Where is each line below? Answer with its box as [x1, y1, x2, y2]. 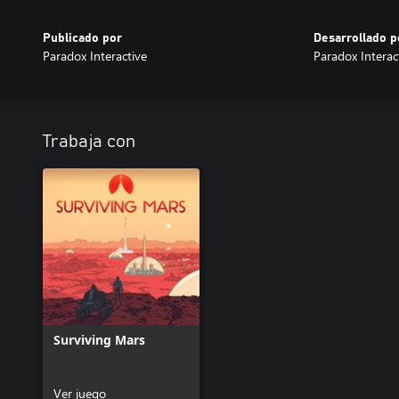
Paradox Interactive [43, 47, 147, 64]
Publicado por [43, 32, 122, 45]
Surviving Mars [53, 331, 145, 348]
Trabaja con [43, 133, 135, 151]
